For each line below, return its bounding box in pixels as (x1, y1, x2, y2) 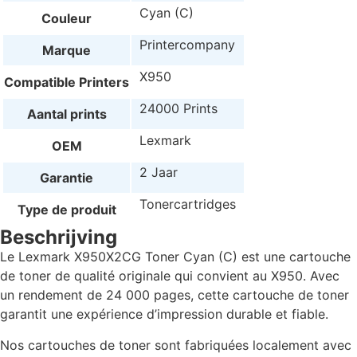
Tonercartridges (139, 196, 236, 213)
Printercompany (139, 37, 235, 53)
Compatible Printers (4, 74, 129, 91)
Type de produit (17, 202, 116, 218)
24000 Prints (139, 100, 218, 117)
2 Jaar (139, 164, 178, 181)
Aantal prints (26, 106, 107, 123)
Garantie (40, 170, 93, 186)
